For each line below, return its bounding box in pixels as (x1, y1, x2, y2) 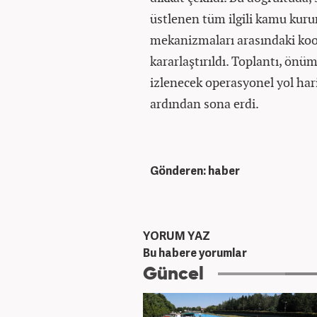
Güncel (143, 265, 204, 284)
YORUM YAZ (143, 228, 210, 243)
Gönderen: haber (150, 163, 240, 178)
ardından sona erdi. (150, 95, 259, 112)
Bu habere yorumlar (143, 245, 247, 260)
